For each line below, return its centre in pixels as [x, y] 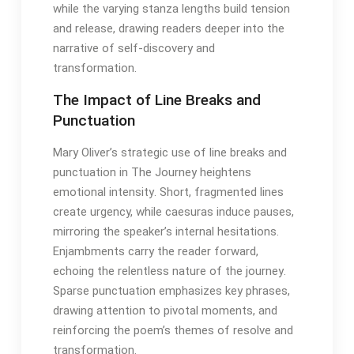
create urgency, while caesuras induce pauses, [173, 212]
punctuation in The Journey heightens [152, 173]
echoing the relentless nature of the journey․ [169, 271]
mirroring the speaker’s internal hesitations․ [166, 232]
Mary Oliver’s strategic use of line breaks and [169, 153]
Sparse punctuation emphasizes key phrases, [171, 291]
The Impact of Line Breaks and [156, 100]
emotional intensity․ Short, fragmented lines [168, 192]
